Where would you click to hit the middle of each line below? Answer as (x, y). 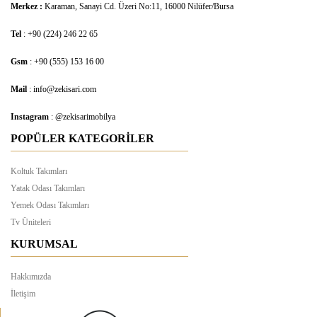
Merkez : (28, 7)
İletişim (23, 294)
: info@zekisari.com (63, 90)
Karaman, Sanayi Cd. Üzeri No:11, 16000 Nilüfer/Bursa (139, 7)
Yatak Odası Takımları (48, 189)
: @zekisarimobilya (83, 117)
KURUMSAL (44, 244)
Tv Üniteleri (31, 223)
